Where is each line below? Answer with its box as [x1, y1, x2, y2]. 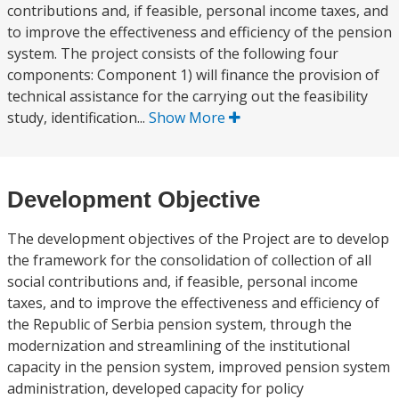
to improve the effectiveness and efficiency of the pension [7, 22, 392, 42]
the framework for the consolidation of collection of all [7, 250, 371, 270]
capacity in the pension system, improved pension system [7, 357, 390, 377]
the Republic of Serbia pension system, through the [7, 314, 352, 334]
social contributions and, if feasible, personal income [7, 272, 358, 291]
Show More [149, 108, 229, 127]
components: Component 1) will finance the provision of [7, 65, 379, 85]
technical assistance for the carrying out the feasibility [7, 86, 368, 106]
